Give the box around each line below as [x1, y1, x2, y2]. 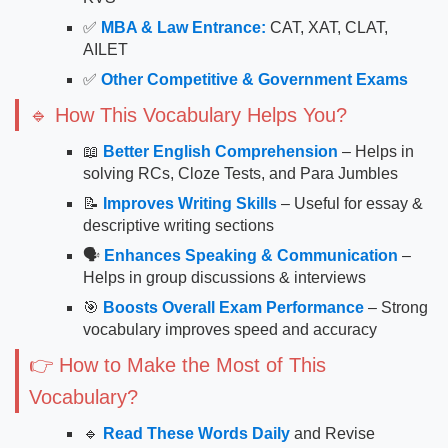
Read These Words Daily [103, 425, 290, 442]
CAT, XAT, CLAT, [266, 19, 388, 36]
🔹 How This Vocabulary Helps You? [29, 104, 347, 126]
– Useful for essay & [277, 195, 423, 212]
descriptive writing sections [83, 217, 274, 234]
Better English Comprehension [103, 143, 338, 160]
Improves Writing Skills [103, 195, 277, 212]
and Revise [290, 425, 375, 442]
